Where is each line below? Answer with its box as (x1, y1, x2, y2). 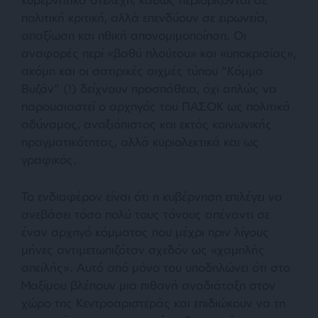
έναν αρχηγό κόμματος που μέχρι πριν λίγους (21, 224, 269, 239)
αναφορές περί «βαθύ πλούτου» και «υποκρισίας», (21, 45, 296, 60)
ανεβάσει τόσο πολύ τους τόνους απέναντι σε (21, 206, 270, 221)
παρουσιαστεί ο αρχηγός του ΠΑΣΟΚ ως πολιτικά (21, 98, 290, 114)
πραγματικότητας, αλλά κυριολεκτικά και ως (21, 133, 259, 149)
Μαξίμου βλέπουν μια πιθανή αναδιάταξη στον (21, 277, 275, 292)
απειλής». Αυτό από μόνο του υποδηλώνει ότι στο (21, 259, 290, 275)
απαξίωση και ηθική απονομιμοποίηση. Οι (21, 27, 246, 43)
